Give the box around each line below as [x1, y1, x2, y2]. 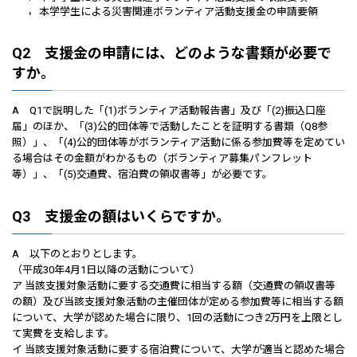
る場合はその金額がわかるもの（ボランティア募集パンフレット [12, 152, 312, 164]
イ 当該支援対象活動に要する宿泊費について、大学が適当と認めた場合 [12, 343, 345, 355]
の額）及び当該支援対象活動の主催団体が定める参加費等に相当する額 [12, 296, 343, 308]
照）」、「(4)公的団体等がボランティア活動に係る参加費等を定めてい [12, 136, 345, 148]
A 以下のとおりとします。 [12, 248, 143, 260]
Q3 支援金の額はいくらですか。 [12, 208, 230, 225]
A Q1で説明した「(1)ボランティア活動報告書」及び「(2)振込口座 [12, 104, 326, 116]
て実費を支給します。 [12, 328, 115, 339]
